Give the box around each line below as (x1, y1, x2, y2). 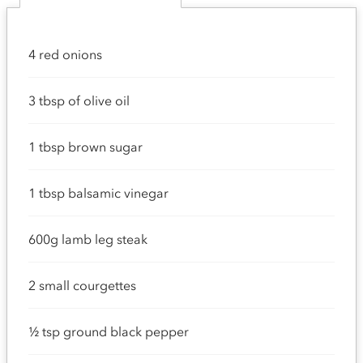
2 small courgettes (28, 277, 136, 293)
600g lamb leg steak (28, 231, 147, 247)
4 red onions (28, 46, 102, 62)
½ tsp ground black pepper (28, 323, 189, 340)
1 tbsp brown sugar (28, 139, 143, 155)
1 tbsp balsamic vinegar (28, 185, 169, 201)
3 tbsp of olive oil (28, 92, 130, 109)
